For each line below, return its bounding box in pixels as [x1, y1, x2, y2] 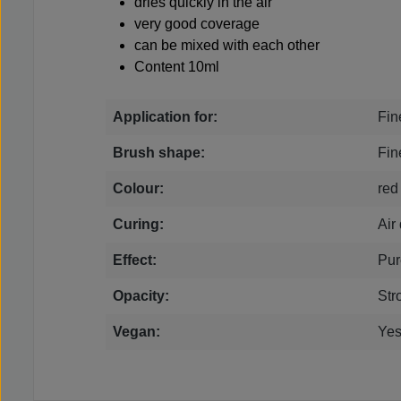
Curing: [113, 217, 164, 233]
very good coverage [134, 16, 260, 32]
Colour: [113, 181, 164, 197]
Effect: [113, 252, 157, 269]
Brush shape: [113, 145, 205, 161]
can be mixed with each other [134, 38, 320, 54]
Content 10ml [134, 59, 219, 75]
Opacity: [113, 288, 169, 304]
